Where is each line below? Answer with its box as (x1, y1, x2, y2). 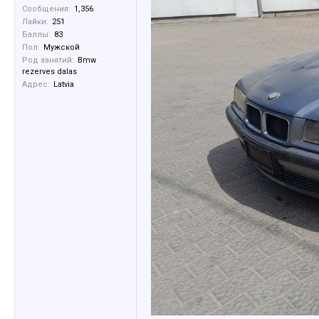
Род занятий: (22, 56, 74, 65)
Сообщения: (22, 4, 70, 14)
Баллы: (22, 30, 51, 39)
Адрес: (22, 80, 50, 89)
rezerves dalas (22, 67, 77, 76)
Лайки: (22, 17, 48, 26)
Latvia (53, 80, 74, 89)
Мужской (43, 43, 80, 52)
